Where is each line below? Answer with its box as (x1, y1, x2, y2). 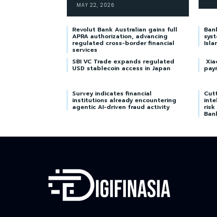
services (72, 45, 97, 54)
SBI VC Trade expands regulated (72, 57, 174, 66)
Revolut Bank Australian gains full (72, 25, 177, 34)
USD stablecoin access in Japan (72, 63, 170, 73)
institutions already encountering (72, 95, 176, 105)
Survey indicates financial (72, 89, 152, 98)
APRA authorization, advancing (72, 31, 168, 41)
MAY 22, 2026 (77, 1, 114, 9)
